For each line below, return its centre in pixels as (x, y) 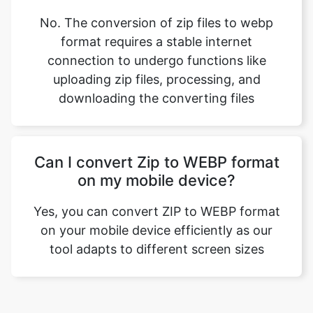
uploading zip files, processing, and (156, 28)
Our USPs (156, 272)
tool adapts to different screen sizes (156, 197)
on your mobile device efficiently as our (156, 179)
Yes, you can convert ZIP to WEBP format (156, 160)
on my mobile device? (156, 129)
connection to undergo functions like (156, 9)
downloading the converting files (156, 46)
